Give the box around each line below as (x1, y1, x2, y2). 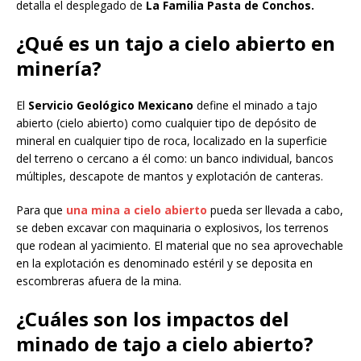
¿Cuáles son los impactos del (16, 305, 289, 332)
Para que (16, 201, 66, 218)
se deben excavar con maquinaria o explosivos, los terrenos (16, 219, 329, 235)
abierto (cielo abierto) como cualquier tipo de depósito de (16, 114, 317, 131)
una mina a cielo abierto (66, 201, 207, 218)
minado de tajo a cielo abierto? (16, 330, 313, 357)
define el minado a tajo (197, 97, 317, 113)
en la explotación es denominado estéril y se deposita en (16, 255, 313, 271)
